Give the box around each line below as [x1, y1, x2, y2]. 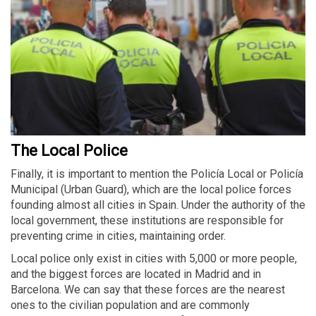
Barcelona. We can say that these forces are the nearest [11, 283, 285, 297]
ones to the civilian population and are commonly [11, 298, 250, 312]
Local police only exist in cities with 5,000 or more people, [11, 252, 297, 266]
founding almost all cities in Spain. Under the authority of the [11, 198, 305, 212]
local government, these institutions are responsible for [11, 214, 284, 228]
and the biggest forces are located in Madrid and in [11, 267, 261, 281]
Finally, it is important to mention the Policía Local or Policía [11, 167, 303, 181]
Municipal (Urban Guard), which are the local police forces [11, 183, 291, 197]
